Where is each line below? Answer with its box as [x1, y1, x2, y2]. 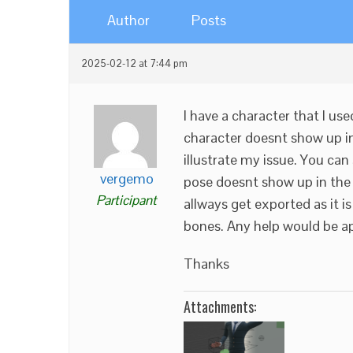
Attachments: [184, 296, 256, 317]
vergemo [99, 169, 154, 188]
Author [107, 11, 150, 29]
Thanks [184, 255, 229, 273]
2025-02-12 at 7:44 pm [81, 58, 188, 70]
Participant [96, 191, 157, 209]
